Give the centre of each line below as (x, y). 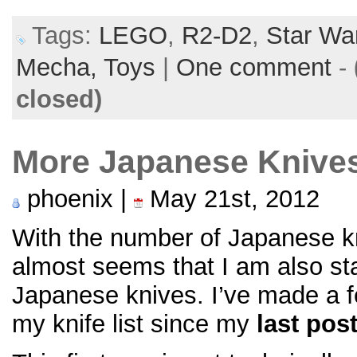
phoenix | (77, 199)
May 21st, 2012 (231, 199)
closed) (59, 100)
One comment (254, 68)
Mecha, (60, 68)
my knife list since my (134, 324)
